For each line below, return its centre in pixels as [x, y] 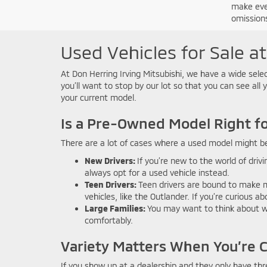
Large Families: [116, 208]
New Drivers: [111, 160]
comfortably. [109, 220]
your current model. [99, 97]
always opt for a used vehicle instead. [157, 172]
